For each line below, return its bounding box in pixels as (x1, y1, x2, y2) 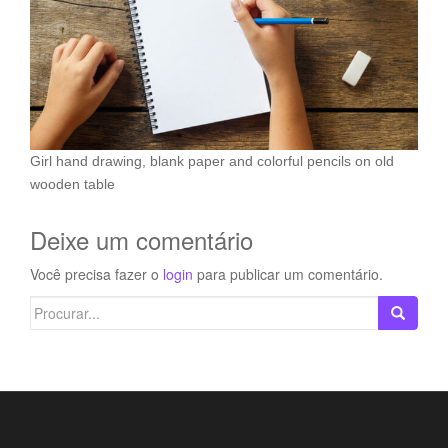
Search (29, 295, 74, 316)
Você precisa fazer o (30, 263, 163, 284)
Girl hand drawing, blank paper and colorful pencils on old (30, 152, 394, 169)
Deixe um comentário (30, 221, 253, 257)
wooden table (30, 175, 115, 192)
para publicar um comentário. (193, 263, 383, 284)
